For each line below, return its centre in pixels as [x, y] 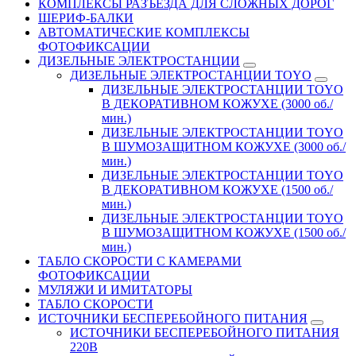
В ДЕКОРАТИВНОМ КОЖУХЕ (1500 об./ [217, 189]
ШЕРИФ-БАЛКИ [86, 17]
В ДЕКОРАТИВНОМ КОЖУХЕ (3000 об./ [217, 103]
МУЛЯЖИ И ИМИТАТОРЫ [115, 289]
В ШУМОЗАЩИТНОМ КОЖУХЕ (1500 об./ [224, 232]
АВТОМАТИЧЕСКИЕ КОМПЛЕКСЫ [144, 32]
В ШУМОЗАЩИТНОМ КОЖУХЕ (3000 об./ [224, 146]
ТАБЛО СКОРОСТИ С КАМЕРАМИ [140, 261]
